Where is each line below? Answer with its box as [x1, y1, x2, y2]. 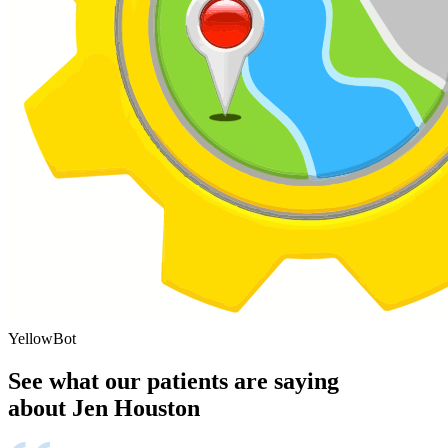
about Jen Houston [8, 395, 200, 422]
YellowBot [8, 330, 76, 348]
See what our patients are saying [8, 368, 339, 395]
